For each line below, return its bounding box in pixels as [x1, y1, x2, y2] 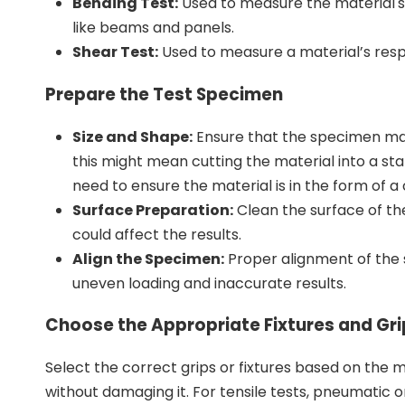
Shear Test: [72, 42, 158, 63]
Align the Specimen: [72, 248, 224, 269]
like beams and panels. [72, 17, 234, 39]
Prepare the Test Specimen [45, 81, 283, 107]
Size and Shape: [72, 126, 193, 147]
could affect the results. [72, 223, 241, 245]
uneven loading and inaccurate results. [72, 272, 346, 294]
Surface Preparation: [72, 199, 233, 221]
